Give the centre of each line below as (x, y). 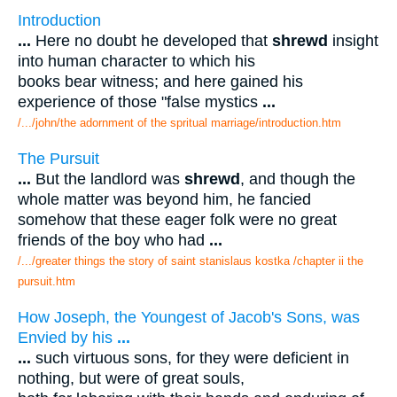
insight (353, 41)
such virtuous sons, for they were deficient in (190, 358)
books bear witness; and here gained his (160, 82)
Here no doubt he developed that (152, 41)
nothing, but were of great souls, (131, 378)
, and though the (298, 179)
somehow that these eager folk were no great (177, 219)
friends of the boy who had (113, 240)
